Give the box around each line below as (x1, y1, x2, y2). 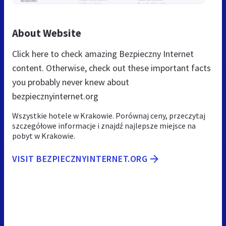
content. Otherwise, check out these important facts (12, 62, 211, 74)
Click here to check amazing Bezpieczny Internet (12, 47, 194, 60)
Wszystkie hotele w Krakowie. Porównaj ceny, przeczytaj (12, 110, 205, 121)
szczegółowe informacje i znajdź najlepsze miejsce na (12, 120, 196, 131)
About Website (12, 26, 81, 40)
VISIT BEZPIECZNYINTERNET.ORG (12, 152, 147, 164)
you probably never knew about (12, 76, 129, 88)
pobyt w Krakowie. (12, 130, 75, 141)
